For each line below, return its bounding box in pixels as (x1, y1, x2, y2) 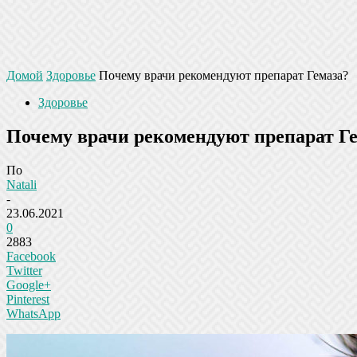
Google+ (6, 277, 51, 292)
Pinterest (6, 292, 49, 306)
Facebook (6, 249, 56, 263)
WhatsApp (6, 306, 61, 320)
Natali (6, 177, 37, 191)
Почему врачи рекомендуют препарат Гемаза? (99, 69, 348, 82)
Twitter (6, 263, 42, 277)
